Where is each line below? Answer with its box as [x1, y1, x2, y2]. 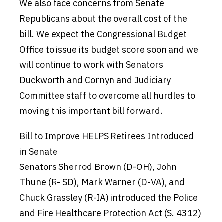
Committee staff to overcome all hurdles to [19, 90, 196, 102]
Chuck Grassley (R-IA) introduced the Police [19, 192, 198, 204]
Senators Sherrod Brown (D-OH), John [19, 161, 177, 173]
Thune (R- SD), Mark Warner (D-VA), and [19, 176, 185, 188]
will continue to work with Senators [19, 59, 164, 71]
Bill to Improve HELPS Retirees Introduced [19, 130, 194, 142]
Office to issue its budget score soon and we [19, 44, 199, 55]
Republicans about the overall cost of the [19, 13, 188, 25]
